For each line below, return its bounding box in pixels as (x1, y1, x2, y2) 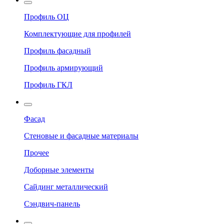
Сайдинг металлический (24, 182, 108, 191)
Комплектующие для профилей (24, 29, 131, 38)
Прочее (24, 148, 49, 157)
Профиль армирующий (24, 63, 103, 72)
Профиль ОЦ (24, 12, 69, 21)
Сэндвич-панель (24, 199, 80, 208)
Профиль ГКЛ (24, 80, 72, 89)
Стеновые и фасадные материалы (24, 131, 138, 140)
